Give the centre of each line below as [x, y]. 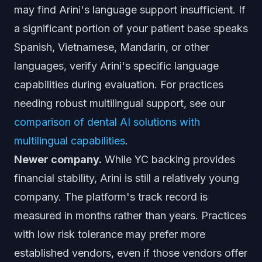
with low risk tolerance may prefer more [110, 234]
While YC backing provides [168, 159]
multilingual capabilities [70, 141]
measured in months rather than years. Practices [130, 216]
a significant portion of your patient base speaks [131, 28]
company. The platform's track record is [111, 197]
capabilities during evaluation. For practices [119, 85]
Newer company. [58, 159]
